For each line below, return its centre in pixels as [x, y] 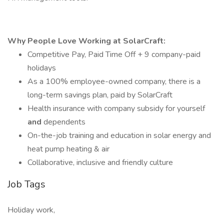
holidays [42, 68]
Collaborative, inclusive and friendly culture [100, 162]
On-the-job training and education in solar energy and [119, 135]
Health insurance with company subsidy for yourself [116, 108]
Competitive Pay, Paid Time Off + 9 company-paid [114, 54]
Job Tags [26, 184]
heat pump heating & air [68, 149]
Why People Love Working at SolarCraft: [86, 41]
